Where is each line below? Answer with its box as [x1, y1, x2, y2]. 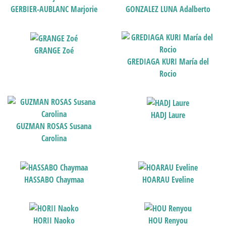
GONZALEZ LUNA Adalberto [125, 4, 210, 15]
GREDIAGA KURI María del [127, 56, 209, 68]
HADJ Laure [150, 109, 185, 121]
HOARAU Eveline [142, 174, 194, 185]
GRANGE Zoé [34, 44, 74, 56]
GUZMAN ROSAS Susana [16, 121, 92, 132]
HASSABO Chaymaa [24, 174, 84, 185]
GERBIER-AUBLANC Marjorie [10, 4, 97, 15]
